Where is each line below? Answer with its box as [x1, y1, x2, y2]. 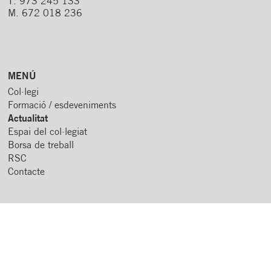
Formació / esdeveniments [8, 101, 117, 111]
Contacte [8, 168, 45, 178]
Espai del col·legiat [8, 128, 88, 138]
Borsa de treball [8, 141, 74, 151]
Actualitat [8, 114, 48, 125]
